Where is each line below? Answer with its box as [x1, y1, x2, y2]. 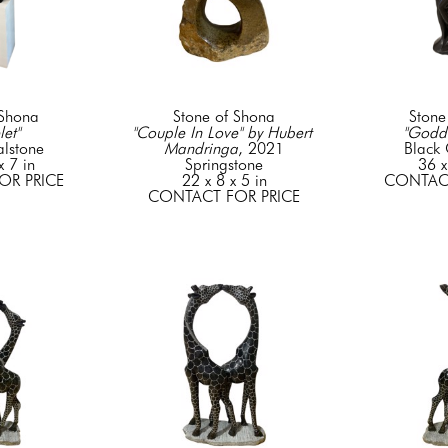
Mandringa [164, 139, 238, 159]
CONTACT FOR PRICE [148, 187, 300, 207]
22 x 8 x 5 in [181, 171, 267, 191]
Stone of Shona [173, 107, 275, 127]
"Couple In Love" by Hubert [131, 123, 312, 143]
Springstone [185, 155, 263, 175]
